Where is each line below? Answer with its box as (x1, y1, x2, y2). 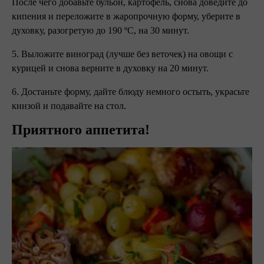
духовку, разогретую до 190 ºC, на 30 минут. (12, 25, 189, 35)
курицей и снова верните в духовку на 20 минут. (12, 63, 211, 73)
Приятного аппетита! (12, 122, 150, 137)
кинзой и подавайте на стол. (12, 101, 126, 111)
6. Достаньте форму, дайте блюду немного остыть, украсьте (12, 87, 249, 97)
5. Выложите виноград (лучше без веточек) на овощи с (12, 49, 233, 59)
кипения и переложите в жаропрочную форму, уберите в (12, 11, 240, 21)
